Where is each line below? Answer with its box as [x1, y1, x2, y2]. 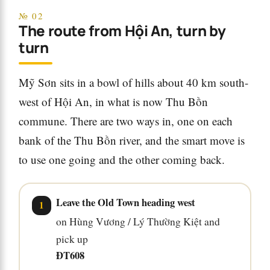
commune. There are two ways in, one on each [19, 113, 233, 129]
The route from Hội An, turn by [19, 20, 226, 41]
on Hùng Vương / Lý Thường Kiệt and [55, 214, 220, 228]
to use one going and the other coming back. [19, 152, 225, 168]
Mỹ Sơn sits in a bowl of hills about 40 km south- [19, 75, 248, 90]
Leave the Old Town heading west [55, 195, 195, 210]
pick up [55, 231, 88, 246]
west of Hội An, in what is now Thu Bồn [19, 94, 208, 110]
